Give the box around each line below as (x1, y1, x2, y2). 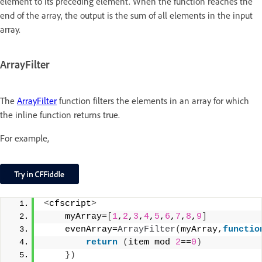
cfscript (49, 198, 91, 209)
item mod (128, 237, 175, 247)
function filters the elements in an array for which (57, 94, 249, 106)
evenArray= (44, 224, 118, 235)
